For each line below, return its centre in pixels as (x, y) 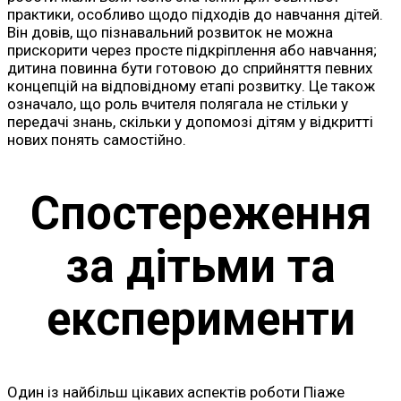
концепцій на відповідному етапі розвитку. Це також (191, 86)
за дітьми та (200, 266)
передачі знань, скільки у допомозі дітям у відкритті (190, 122)
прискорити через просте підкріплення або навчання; (192, 51)
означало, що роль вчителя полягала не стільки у (178, 104)
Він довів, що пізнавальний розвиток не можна (170, 33)
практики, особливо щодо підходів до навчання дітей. (195, 15)
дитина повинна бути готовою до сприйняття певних (190, 68)
